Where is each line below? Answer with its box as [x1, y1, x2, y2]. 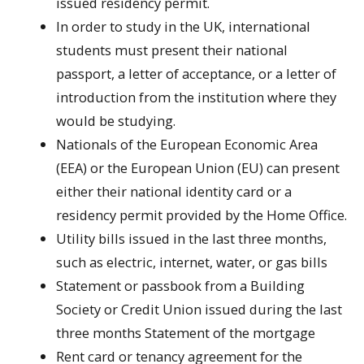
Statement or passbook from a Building [56, 275, 305, 295]
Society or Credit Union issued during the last [56, 299, 343, 318]
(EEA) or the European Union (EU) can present [56, 158, 340, 177]
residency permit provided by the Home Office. [56, 205, 348, 224]
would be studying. [56, 110, 176, 130]
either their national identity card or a [56, 181, 292, 201]
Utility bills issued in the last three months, [56, 228, 327, 248]
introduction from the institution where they [56, 87, 337, 106]
